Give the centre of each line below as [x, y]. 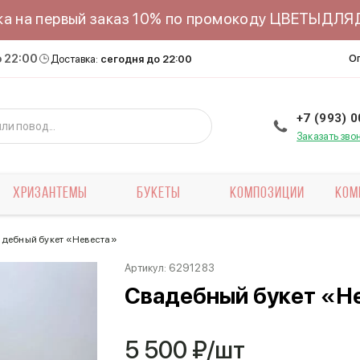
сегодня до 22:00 [146, 59]
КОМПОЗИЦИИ [268, 194]
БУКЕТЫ [159, 194]
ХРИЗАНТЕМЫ [50, 194]
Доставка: [76, 59]
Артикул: [147, 268]
